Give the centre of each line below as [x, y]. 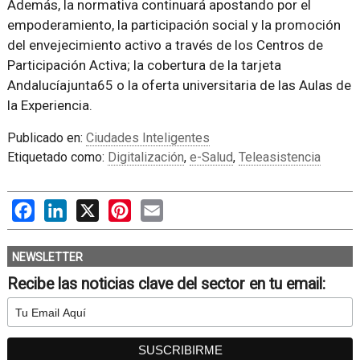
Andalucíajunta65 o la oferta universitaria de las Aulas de [179, 85]
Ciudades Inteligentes [147, 138]
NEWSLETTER [47, 257]
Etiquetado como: [57, 157]
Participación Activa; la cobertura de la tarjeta [144, 65]
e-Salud [211, 157]
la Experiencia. [49, 105]
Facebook [62, 207]
